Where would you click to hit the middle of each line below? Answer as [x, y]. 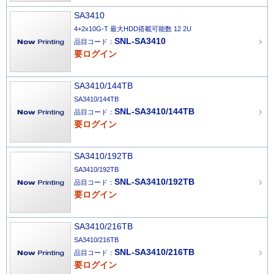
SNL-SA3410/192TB [154, 182]
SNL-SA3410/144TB [154, 111]
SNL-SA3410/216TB [154, 252]
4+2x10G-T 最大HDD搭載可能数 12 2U [133, 29]
